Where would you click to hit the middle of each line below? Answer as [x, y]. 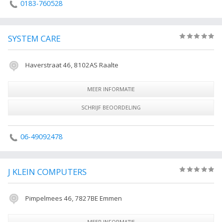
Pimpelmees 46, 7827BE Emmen [73, 198]
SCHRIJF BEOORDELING [111, 107]
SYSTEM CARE [34, 39]
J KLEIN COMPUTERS [47, 171]
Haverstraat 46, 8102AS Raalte [71, 65]
